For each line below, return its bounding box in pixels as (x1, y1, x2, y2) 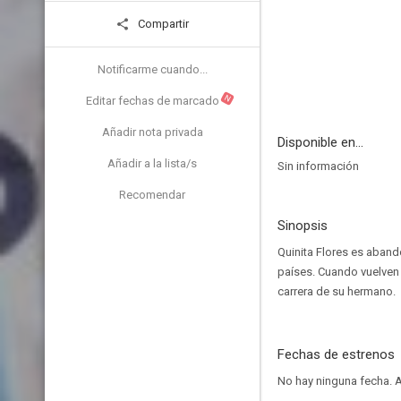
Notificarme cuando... (97, 63, 208, 76)
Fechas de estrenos (277, 346, 395, 363)
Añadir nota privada (101, 125, 203, 139)
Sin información (277, 159, 359, 173)
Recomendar (119, 188, 185, 201)
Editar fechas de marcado (85, 94, 219, 107)
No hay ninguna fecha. (277, 374, 395, 388)
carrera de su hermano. (277, 285, 396, 298)
